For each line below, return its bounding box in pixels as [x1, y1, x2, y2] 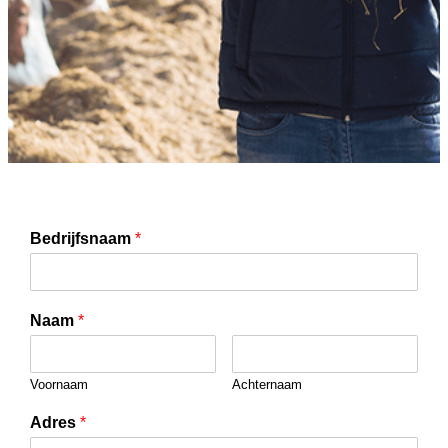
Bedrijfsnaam [30, 229, 136, 247]
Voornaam [30, 376, 89, 392]
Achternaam [231, 376, 302, 392]
